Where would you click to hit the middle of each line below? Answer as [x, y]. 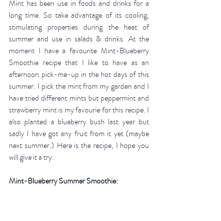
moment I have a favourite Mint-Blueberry [79, 51]
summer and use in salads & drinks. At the [79, 39]
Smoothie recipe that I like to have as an [79, 63]
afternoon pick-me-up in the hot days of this [79, 75]
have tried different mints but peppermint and [79, 98]
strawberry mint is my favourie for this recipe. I [79, 110]
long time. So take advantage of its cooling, [79, 16]
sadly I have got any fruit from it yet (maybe [79, 134]
